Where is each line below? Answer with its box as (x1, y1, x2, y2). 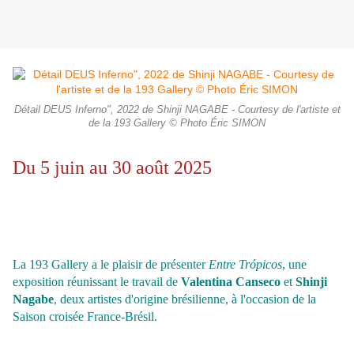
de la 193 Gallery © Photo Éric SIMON (88, 118, 265, 130)
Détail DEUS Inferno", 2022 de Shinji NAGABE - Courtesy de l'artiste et (13, 104, 341, 116)
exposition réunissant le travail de (13, 275, 181, 289)
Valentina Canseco (181, 275, 281, 289)
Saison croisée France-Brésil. (13, 310, 157, 324)
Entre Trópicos (209, 258, 282, 272)
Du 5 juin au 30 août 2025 (13, 157, 212, 179)
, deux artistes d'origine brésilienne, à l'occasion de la (54, 292, 316, 307)
